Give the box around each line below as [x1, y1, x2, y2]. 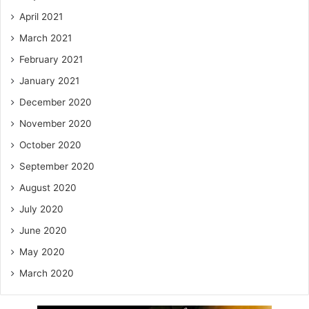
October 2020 [19, 139, 81, 150]
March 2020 [19, 267, 74, 279]
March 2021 [19, 32, 72, 43]
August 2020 [19, 181, 77, 193]
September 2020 [19, 160, 94, 172]
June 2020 [19, 224, 67, 236]
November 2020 [19, 117, 92, 129]
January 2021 [19, 74, 79, 86]
